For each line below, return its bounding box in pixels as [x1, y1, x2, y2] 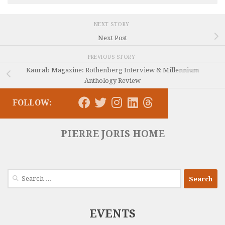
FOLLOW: [13, 98, 52, 108]
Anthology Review [84, 76, 141, 84]
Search [7, 170, 28, 178]
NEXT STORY [93, 21, 132, 28]
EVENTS [89, 207, 136, 220]
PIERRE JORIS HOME [60, 128, 165, 140]
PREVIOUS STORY [88, 53, 137, 60]
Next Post [98, 34, 127, 42]
